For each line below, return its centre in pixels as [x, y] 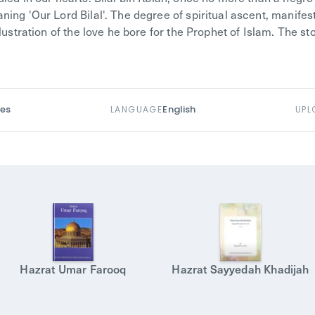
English [179, 109]
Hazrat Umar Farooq [73, 269]
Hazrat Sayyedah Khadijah [240, 269]
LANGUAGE [136, 109]
